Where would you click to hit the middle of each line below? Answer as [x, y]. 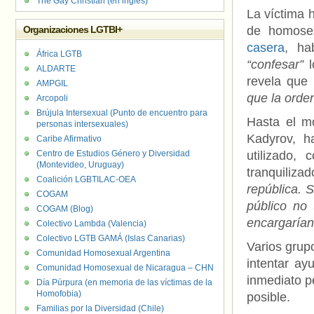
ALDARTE [56, 69]
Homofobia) [59, 294]
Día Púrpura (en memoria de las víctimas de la [124, 282]
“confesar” [275, 64]
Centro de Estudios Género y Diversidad [113, 153]
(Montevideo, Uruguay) [80, 165]
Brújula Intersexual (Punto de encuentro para [122, 113]
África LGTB [59, 54]
